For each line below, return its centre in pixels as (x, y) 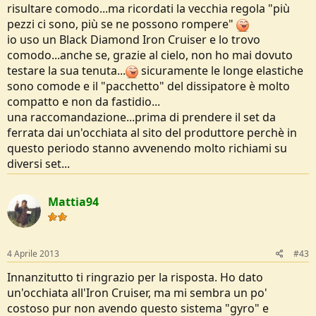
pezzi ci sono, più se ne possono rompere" (122, 24)
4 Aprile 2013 (33, 254)
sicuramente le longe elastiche (221, 71)
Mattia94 (73, 202)
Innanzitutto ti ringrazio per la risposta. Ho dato (135, 277)
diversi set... (38, 164)
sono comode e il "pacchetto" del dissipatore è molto (148, 86)
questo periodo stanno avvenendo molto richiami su (147, 148)
